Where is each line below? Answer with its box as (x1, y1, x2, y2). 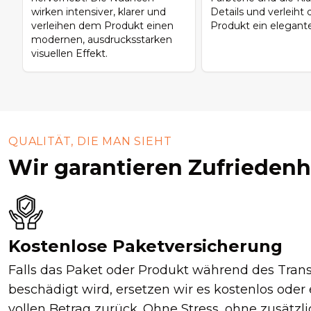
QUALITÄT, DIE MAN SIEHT (8, 135, 172, 149)
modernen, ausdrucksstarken (31, 33, 172, 47)
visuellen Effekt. (31, 47, 108, 60)
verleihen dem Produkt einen (31, 19, 174, 33)
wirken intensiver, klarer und (31, 6, 166, 19)
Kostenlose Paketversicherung (8, 236, 283, 257)
